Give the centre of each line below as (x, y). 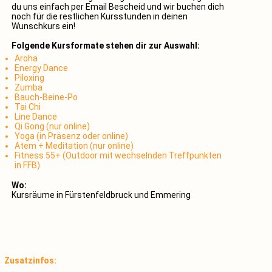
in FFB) (27, 165)
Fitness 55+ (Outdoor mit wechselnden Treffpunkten (118, 155)
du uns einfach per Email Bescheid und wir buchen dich (118, 7)
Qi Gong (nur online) (52, 126)
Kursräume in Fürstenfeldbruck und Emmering (101, 195)
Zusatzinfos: (30, 260)
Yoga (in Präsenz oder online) (71, 136)
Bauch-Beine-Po (46, 97)
